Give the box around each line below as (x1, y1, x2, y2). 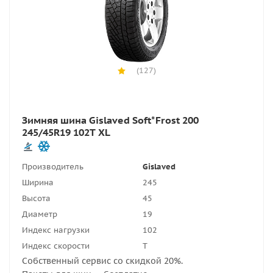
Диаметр (22, 209, 57, 219)
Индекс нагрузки (22, 225, 90, 235)
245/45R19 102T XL (22, 126, 110, 138)
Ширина (22, 177, 54, 188)
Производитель (22, 161, 83, 172)
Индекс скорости (22, 241, 90, 251)
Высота (22, 193, 51, 204)
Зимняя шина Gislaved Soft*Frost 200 (22, 114, 199, 126)
